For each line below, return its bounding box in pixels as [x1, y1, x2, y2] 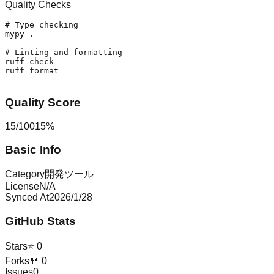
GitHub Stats [5, 214, 76, 228]
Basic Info [5, 143, 61, 157]
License [5, 180, 39, 191]
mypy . [5, 29, 34, 39]
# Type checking [5, 20, 78, 30]
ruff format [5, 66, 59, 76]
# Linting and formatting [5, 48, 122, 57]
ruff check [5, 57, 54, 67]
